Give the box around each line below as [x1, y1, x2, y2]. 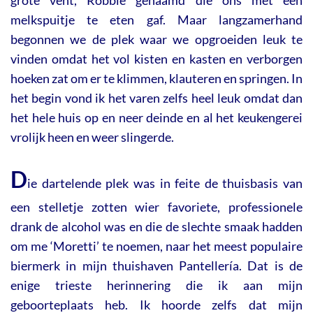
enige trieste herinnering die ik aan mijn [10, 277, 303, 293]
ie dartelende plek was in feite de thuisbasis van [27, 175, 303, 191]
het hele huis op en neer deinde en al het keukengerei [10, 109, 303, 125]
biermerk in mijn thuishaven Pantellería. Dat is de [10, 257, 303, 273]
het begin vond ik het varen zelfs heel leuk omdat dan [10, 89, 303, 105]
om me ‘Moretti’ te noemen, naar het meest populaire [10, 238, 303, 254]
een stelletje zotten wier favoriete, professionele [10, 198, 303, 214]
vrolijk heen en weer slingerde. [10, 129, 174, 145]
